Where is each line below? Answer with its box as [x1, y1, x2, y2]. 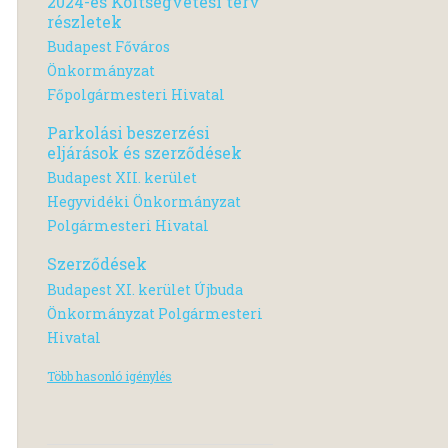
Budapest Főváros [47, 37, 170, 57]
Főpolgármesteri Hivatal [47, 85, 225, 105]
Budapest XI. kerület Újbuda [47, 279, 243, 299]
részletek [47, 11, 122, 32]
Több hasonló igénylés [47, 367, 172, 384]
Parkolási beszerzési [47, 122, 210, 144]
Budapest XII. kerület [47, 168, 197, 188]
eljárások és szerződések [47, 142, 242, 164]
